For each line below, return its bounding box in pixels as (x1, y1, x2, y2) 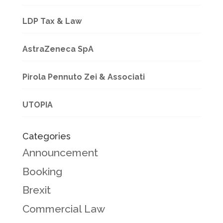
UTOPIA (22, 100, 53, 110)
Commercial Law (22, 202, 105, 215)
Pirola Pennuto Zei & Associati (22, 72, 145, 82)
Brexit (22, 184, 51, 196)
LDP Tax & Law (22, 16, 82, 26)
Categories (22, 131, 71, 141)
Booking (22, 165, 62, 178)
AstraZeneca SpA (22, 44, 94, 54)
